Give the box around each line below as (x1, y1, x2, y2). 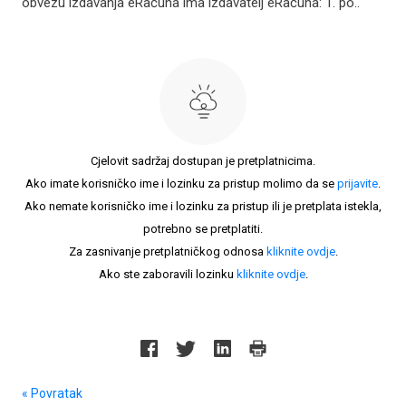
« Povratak (22, 386, 82, 401)
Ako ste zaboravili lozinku (98, 267, 237, 281)
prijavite (337, 177, 378, 190)
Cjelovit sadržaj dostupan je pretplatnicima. (91, 154, 315, 168)
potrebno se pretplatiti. (143, 222, 263, 236)
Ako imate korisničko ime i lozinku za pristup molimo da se (25, 177, 337, 190)
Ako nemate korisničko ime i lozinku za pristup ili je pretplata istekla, (24, 199, 382, 213)
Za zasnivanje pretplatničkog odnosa (68, 245, 266, 258)
